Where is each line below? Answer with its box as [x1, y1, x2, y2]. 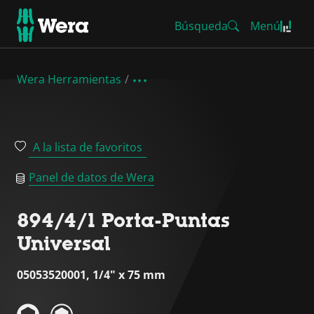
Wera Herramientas [17, 71, 121, 87]
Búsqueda [175, 18, 228, 34]
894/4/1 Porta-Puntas [17, 209, 230, 231]
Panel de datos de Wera [29, 170, 154, 185]
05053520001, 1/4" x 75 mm [17, 267, 165, 282]
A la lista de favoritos [33, 139, 142, 155]
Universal [17, 232, 111, 254]
